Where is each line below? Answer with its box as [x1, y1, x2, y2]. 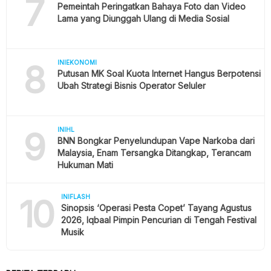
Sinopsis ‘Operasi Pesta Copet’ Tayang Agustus [61, 203, 252, 214]
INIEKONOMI [57, 59, 97, 67]
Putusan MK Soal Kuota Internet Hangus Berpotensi [57, 68, 261, 79]
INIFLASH [61, 193, 91, 201]
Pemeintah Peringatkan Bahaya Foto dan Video [57, 1, 246, 12]
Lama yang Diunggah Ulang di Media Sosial [57, 13, 229, 24]
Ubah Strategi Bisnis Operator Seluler [57, 80, 206, 91]
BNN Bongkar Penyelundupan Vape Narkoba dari [57, 135, 255, 146]
